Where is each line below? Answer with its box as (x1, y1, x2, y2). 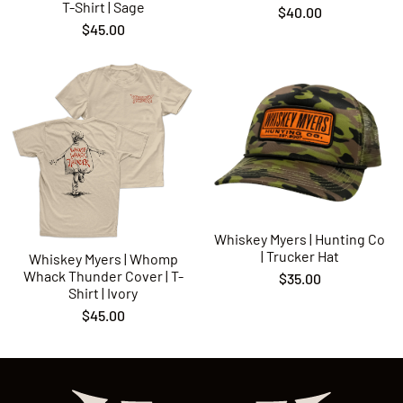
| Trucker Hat (260, 247, 339, 265)
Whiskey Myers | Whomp (28, 250, 178, 268)
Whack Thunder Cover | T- (22, 267, 184, 285)
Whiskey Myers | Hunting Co (214, 230, 386, 248)
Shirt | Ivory (68, 284, 139, 302)
